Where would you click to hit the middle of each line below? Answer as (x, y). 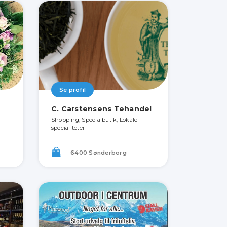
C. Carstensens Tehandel (101, 109)
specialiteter (68, 128)
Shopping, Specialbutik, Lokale (94, 120)
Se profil (72, 90)
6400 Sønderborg (98, 153)
